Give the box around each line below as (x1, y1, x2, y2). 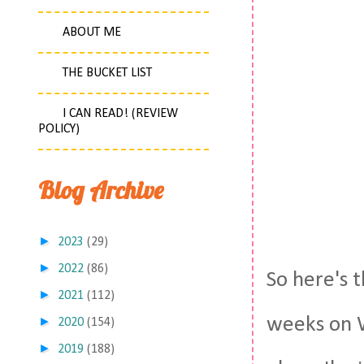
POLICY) (38, 123, 80, 136)
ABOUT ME (63, 26, 121, 39)
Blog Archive (38, 175, 163, 206)
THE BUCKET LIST (63, 67, 152, 80)
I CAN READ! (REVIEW (63, 107, 178, 120)
